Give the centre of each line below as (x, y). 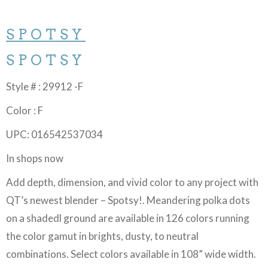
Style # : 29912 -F (45, 87)
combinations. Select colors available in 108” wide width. (131, 254)
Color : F (25, 111)
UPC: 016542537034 (54, 135)
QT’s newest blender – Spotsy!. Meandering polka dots (128, 200)
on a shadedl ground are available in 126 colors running (128, 218)
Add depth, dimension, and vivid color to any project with (132, 182)
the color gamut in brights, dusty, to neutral (102, 236)
